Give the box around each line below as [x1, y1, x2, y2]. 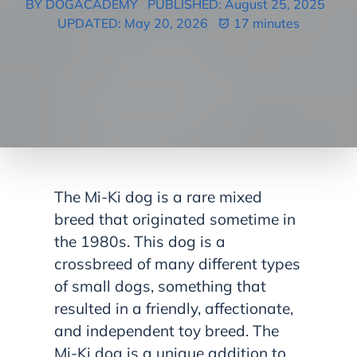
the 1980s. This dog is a [54, 232, 226, 252]
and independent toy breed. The [54, 321, 279, 341]
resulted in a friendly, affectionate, [54, 299, 293, 319]
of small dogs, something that [54, 277, 266, 296]
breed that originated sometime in [54, 210, 296, 229]
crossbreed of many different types [54, 254, 300, 274]
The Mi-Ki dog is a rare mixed [54, 187, 262, 207]
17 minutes [230, 15, 300, 31]
